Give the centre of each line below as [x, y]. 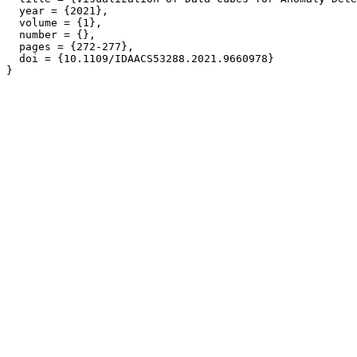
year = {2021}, [57, 11]
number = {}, [51, 35]
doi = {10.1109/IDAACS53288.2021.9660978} [140, 59]
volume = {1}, [54, 23]
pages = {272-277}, [70, 47]
